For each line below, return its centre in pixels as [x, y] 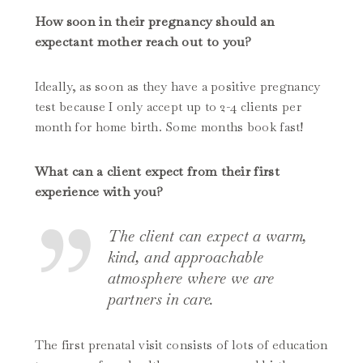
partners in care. [161, 300]
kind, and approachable [186, 258]
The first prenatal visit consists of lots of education [181, 345]
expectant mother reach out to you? [145, 42]
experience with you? [100, 192]
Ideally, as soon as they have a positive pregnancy [177, 87]
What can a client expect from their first [157, 172]
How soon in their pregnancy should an [155, 22]
